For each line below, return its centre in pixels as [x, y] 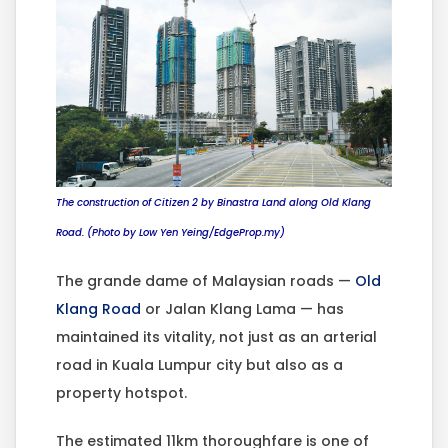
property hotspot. [121, 393]
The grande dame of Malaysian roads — [205, 281]
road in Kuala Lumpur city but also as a [199, 365]
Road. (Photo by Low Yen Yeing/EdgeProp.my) [170, 233]
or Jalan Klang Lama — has [242, 309]
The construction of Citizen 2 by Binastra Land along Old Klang [213, 203]
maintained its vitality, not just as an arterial [216, 337]
